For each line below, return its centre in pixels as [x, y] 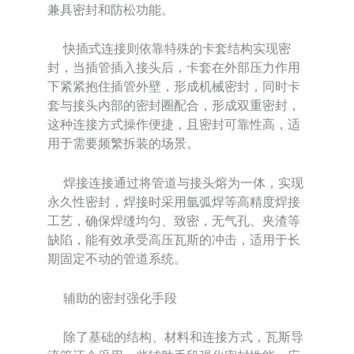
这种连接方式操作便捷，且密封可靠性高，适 [174, 124]
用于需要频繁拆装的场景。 [123, 143]
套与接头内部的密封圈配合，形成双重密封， [174, 105]
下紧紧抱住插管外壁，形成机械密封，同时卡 [174, 87]
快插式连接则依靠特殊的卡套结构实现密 [169, 49]
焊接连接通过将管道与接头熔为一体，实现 [175, 183]
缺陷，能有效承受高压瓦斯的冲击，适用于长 [174, 239]
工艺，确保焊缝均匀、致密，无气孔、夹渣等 [174, 220]
